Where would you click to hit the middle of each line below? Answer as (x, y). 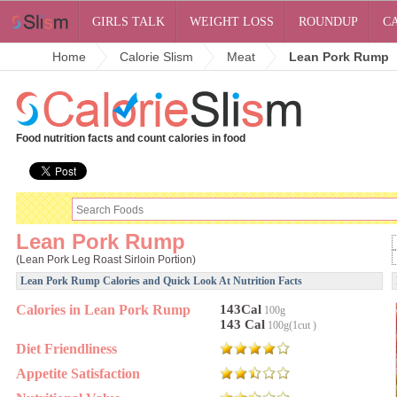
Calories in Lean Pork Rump (103, 310)
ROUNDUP (329, 22)
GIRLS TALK (129, 22)
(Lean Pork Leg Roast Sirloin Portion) (106, 260)
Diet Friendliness (66, 349)
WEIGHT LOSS (232, 22)
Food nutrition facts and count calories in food (131, 138)
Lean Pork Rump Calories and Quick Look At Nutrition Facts (161, 281)
